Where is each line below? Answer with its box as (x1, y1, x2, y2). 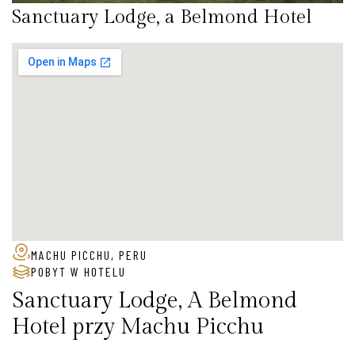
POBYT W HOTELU (31, 264, 126, 280)
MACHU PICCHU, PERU (31, 247, 147, 263)
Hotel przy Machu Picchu (12, 314, 264, 341)
